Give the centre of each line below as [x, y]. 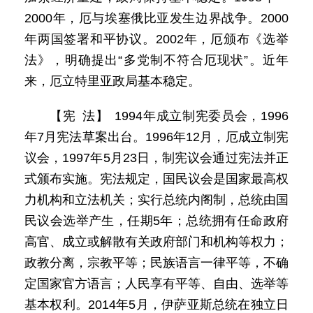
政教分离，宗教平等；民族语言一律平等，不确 [156, 263]
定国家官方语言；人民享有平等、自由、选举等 [156, 284]
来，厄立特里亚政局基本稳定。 [112, 81]
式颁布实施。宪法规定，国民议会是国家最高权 [156, 179]
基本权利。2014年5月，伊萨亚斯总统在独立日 [156, 305]
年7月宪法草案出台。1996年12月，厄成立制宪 [156, 137]
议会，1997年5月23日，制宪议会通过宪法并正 [156, 158]
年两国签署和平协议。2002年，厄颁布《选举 [156, 39]
